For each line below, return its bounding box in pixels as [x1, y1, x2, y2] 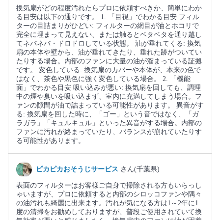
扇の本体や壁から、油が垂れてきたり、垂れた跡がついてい [16, 49, 202, 56]
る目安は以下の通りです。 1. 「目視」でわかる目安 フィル [16, 13, 199, 21]
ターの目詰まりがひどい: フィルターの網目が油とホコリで [16, 22, 199, 30]
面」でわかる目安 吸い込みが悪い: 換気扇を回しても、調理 [16, 84, 201, 92]
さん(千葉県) [120, 165, 160, 173]
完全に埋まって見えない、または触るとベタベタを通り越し [16, 31, 202, 39]
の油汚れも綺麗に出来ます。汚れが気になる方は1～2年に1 [16, 199, 198, 207]
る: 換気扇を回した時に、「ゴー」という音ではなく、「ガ [16, 110, 199, 118]
